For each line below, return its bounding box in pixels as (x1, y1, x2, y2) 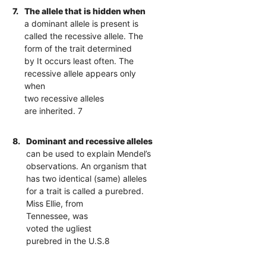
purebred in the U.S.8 (26, 235, 110, 246)
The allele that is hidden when (24, 5, 146, 16)
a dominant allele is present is (24, 18, 139, 28)
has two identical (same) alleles (26, 173, 147, 183)
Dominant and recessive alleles (26, 135, 153, 146)
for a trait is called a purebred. (26, 185, 144, 196)
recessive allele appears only (24, 68, 137, 78)
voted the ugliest (26, 223, 92, 233)
